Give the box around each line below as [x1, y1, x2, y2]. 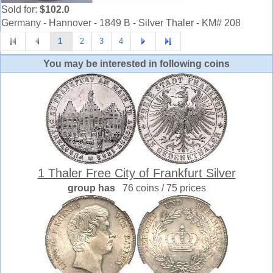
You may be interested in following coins [43, 58, 230, 69]
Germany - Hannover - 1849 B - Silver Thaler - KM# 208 [1, 17, 241, 28]
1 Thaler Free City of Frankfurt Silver [37, 166, 236, 180]
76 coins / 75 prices [122, 182, 206, 193]
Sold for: [1, 4, 40, 15]
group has [67, 182, 122, 193]
